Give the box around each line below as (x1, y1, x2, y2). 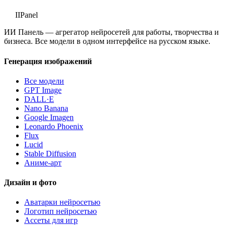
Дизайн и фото (4, 178, 56, 187)
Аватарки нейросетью (24, 198, 100, 207)
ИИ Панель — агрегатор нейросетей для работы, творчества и (4, 28, 219, 37)
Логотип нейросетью (24, 207, 97, 216)
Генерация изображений (4, 56, 92, 66)
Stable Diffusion (24, 149, 76, 158)
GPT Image (24, 85, 62, 94)
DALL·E (24, 94, 54, 103)
